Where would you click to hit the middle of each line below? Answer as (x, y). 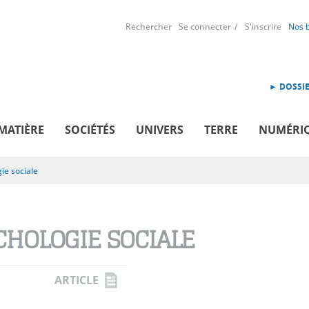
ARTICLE (77, 280)
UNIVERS (160, 129)
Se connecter (205, 27)
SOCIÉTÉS (90, 129)
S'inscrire (263, 27)
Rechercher (149, 27)
